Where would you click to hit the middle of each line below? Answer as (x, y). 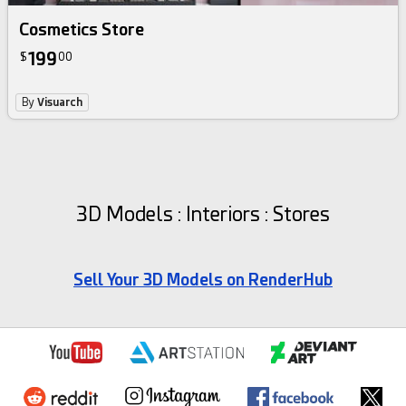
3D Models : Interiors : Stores (203, 215)
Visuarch (60, 103)
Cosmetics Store (82, 30)
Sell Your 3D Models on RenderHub (203, 280)
